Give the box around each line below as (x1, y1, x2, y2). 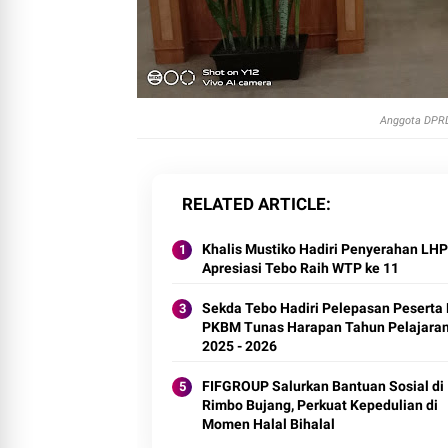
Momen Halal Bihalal (202, 392, 335, 408)
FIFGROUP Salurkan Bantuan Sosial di (202, 354, 444, 370)
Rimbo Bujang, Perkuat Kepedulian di (202, 373, 438, 389)
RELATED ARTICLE (182, 170, 326, 190)
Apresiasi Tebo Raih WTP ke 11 (202, 236, 399, 252)
